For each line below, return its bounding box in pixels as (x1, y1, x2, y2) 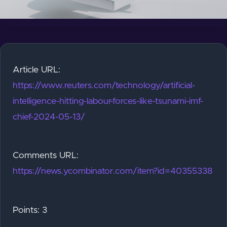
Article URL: (13, 65, 60, 74)
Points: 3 (13, 205, 47, 215)
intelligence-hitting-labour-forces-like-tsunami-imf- (13, 96, 203, 106)
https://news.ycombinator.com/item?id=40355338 (13, 167, 213, 176)
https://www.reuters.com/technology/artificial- (13, 81, 195, 90)
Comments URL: (13, 151, 79, 161)
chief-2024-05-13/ (13, 112, 85, 122)
